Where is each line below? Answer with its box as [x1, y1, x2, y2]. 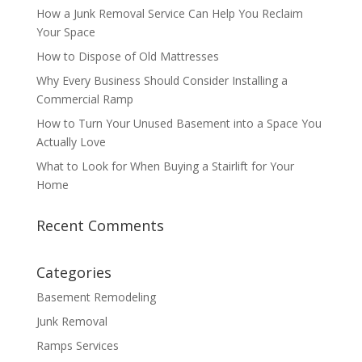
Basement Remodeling [36, 289, 156, 305]
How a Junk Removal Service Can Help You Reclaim [36, 6, 303, 22]
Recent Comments [36, 216, 164, 236]
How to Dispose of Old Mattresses [36, 48, 219, 65]
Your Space [36, 24, 95, 40]
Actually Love [36, 134, 106, 150]
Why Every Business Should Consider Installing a [36, 73, 288, 89]
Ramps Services [36, 338, 119, 354]
